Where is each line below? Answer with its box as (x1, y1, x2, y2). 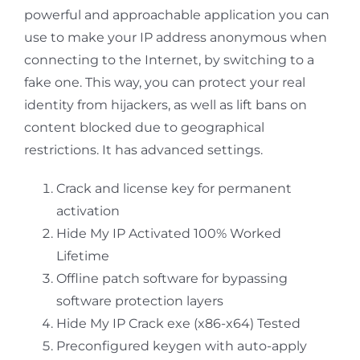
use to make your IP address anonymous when (24, 29, 327, 45)
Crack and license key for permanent (56, 180, 292, 196)
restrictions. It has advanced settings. (24, 141, 263, 157)
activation (56, 202, 120, 219)
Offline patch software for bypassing (56, 270, 288, 286)
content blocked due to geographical (24, 119, 264, 135)
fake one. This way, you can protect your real (24, 74, 305, 90)
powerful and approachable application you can (24, 6, 329, 22)
